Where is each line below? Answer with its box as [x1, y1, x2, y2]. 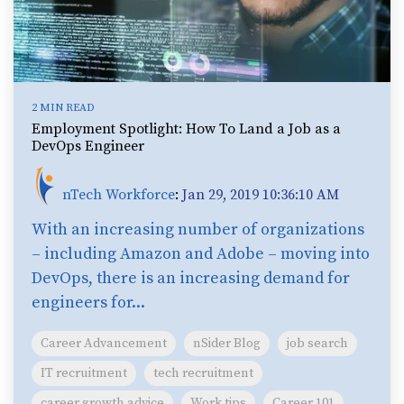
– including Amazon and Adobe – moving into [32, 243, 370, 264]
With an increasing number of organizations [32, 218, 364, 240]
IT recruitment [41, 364, 127, 381]
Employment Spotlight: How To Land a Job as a [32, 119, 341, 138]
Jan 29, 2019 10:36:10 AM [182, 185, 339, 204]
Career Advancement [41, 335, 167, 352]
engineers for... [32, 291, 145, 313]
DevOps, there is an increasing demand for [32, 267, 350, 289]
